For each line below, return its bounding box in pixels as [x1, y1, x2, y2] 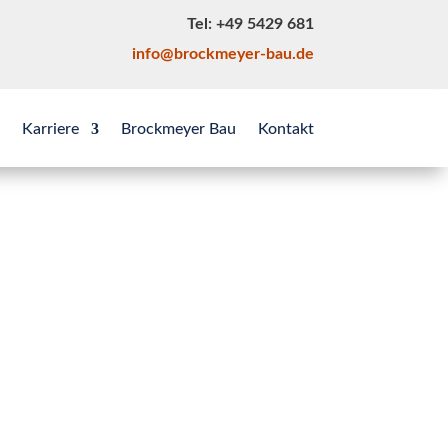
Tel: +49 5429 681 [186, 16, 314, 32]
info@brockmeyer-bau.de [131, 46, 314, 62]
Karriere [21, 121, 79, 137]
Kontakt [257, 121, 314, 137]
